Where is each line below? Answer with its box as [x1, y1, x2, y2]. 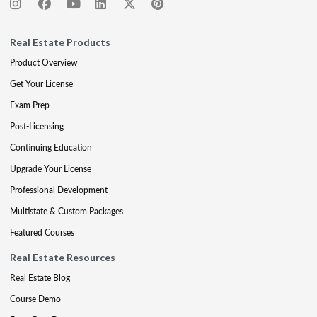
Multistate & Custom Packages [10, 205, 123, 218]
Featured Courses [10, 226, 74, 239]
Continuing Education [10, 142, 92, 154]
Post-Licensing [10, 120, 64, 133]
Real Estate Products [10, 36, 110, 49]
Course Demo [10, 293, 61, 306]
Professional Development [10, 184, 108, 197]
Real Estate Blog [10, 272, 70, 284]
